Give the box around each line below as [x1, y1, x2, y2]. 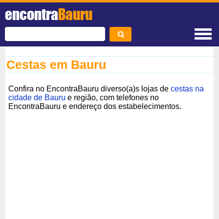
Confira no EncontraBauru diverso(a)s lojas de [8, 84, 171, 93]
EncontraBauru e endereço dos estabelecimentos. [8, 102, 182, 110]
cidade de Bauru [8, 93, 66, 102]
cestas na [171, 84, 204, 93]
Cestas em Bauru [6, 58, 107, 71]
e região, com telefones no [66, 93, 159, 102]
